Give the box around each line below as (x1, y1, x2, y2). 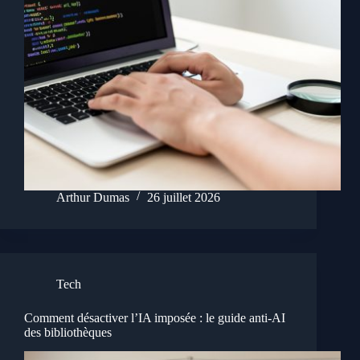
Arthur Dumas (56, 190, 129, 204)
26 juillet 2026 (147, 190, 220, 204)
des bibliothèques (24, 325, 112, 339)
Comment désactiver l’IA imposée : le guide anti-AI (24, 310, 285, 325)
